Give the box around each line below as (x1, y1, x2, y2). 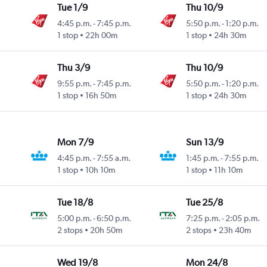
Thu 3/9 (57, 62, 91, 74)
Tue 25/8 (185, 197, 223, 209)
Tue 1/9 (57, 2, 88, 14)
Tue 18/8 (57, 197, 94, 209)
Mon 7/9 (57, 136, 94, 148)
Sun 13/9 (185, 136, 223, 148)
